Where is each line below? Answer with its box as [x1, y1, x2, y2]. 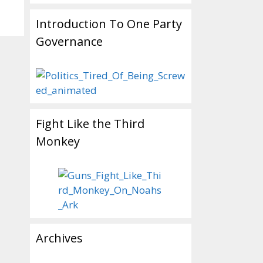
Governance [36, 33, 103, 49]
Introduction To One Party [36, 16, 182, 32]
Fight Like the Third [36, 116, 144, 131]
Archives [36, 230, 83, 246]
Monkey [36, 133, 80, 149]
